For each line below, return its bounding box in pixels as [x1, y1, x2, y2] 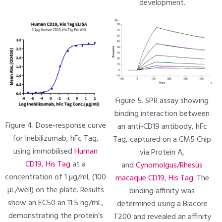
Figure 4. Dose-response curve [5, 119, 106, 133]
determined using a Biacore [116, 197, 208, 211]
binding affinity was [129, 184, 195, 198]
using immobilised [13, 145, 75, 159]
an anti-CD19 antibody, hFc [117, 120, 207, 133]
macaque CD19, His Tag [115, 171, 193, 185]
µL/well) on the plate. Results [7, 184, 104, 197]
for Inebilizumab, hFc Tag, [12, 132, 99, 146]
